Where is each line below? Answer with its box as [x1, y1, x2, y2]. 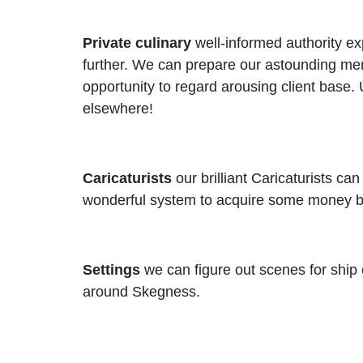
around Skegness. [83, 284, 200, 300]
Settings [83, 262, 140, 278]
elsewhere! [83, 100, 153, 117]
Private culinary [83, 35, 191, 51]
